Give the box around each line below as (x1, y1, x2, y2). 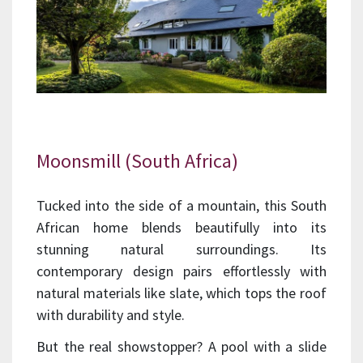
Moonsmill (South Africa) (36, 147, 238, 173)
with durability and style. (36, 305, 185, 325)
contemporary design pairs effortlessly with (36, 262, 327, 281)
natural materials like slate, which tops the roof (36, 284, 327, 303)
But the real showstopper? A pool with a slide (36, 337, 327, 357)
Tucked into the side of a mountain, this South (36, 196, 327, 216)
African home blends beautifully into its (36, 218, 327, 237)
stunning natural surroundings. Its (36, 240, 327, 259)
